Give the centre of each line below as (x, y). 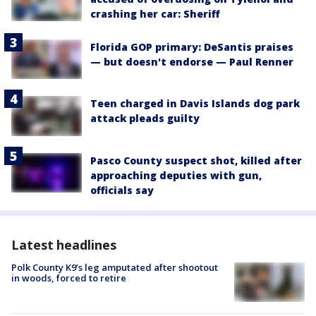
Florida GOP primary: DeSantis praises (192, 47)
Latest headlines (64, 244)
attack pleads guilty (145, 119)
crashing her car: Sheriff (155, 14)
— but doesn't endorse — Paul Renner (192, 62)
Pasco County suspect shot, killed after (196, 160)
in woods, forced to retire (69, 278)
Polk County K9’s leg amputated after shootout (115, 267)
